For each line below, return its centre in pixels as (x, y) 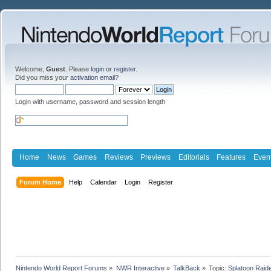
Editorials (194, 157)
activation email (93, 77)
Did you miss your (43, 77)
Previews (156, 157)
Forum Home (41, 182)
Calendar (104, 182)
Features (231, 157)
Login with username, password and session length (90, 102)
